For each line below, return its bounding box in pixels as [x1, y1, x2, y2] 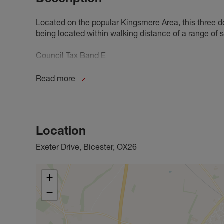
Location [36, 123, 86, 138]
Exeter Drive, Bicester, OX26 [36, 141, 137, 152]
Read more [36, 73, 75, 83]
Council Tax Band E [36, 50, 106, 60]
